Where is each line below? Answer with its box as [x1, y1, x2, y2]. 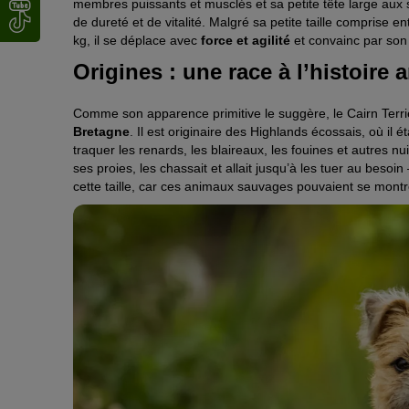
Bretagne [73, 124, 130, 140]
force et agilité [201, 32, 290, 47]
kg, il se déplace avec [73, 32, 201, 47]
